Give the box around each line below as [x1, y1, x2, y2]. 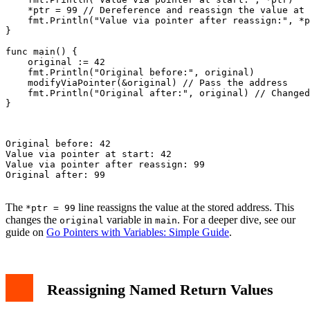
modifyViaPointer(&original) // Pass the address [6, 77, 288, 88]
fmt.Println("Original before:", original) [6, 66, 255, 77]
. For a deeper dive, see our [177, 213, 295, 226]
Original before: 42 [6, 138, 111, 149]
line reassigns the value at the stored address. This [75, 201, 294, 213]
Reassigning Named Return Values [47, 280, 273, 298]
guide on [6, 226, 46, 238]
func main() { [6, 46, 77, 57]
